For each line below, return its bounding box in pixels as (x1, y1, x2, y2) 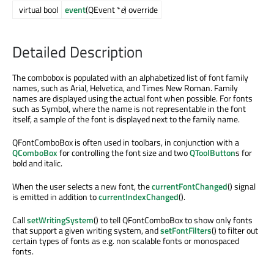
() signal (228, 180, 256, 193)
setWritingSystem (27, 213, 94, 227)
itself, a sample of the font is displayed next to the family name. (12, 113, 240, 126)
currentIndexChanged (98, 190, 179, 204)
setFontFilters (160, 224, 212, 237)
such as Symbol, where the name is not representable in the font (12, 102, 246, 116)
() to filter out (212, 224, 258, 237)
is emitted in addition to (12, 190, 98, 204)
